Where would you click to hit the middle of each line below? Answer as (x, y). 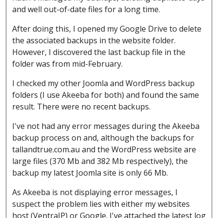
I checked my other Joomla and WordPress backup (103, 83)
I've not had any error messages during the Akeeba (106, 126)
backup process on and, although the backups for (103, 138)
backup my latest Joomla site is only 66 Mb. (91, 173)
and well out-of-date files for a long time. (86, 9)
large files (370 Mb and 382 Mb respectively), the (100, 161)
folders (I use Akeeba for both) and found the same (106, 95)
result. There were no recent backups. (82, 107)
